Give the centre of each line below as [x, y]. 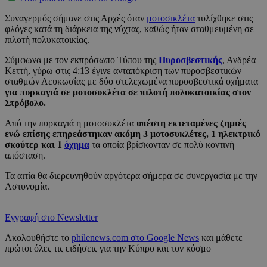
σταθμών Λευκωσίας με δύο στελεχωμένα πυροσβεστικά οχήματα [131, 82]
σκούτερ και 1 [35, 145]
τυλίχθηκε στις [224, 18]
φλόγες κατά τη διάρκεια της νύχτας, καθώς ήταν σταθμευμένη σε [129, 29]
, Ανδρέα [239, 60]
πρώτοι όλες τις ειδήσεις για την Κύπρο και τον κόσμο [108, 249]
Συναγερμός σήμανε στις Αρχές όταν [76, 18]
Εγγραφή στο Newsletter [51, 218]
